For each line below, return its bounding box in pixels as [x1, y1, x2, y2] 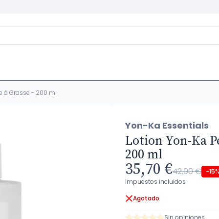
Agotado [133, 194, 159, 202]
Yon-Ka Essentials [125, 119, 209, 131]
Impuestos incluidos [125, 177, 186, 186]
